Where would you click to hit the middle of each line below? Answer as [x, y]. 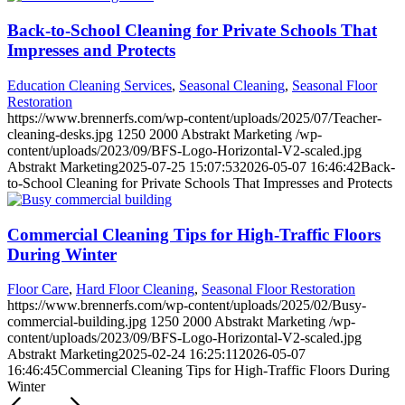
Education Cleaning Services [89, 85]
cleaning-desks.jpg [60, 134]
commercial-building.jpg [77, 322]
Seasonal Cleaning [232, 85]
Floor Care [38, 289]
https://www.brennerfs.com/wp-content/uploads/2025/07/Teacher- [194, 118]
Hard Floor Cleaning [135, 289]
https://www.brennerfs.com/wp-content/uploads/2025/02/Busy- [187, 306]
